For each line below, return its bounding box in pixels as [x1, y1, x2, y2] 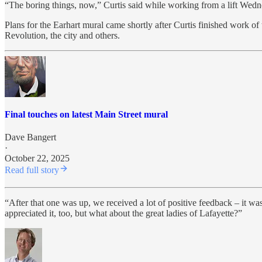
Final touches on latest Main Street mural [5, 109, 168, 119]
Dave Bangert [5, 132, 56, 143]
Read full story [5, 165, 59, 175]
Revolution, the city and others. [5, 30, 120, 40]
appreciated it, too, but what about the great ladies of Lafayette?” [5, 208, 242, 219]
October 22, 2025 [5, 153, 70, 164]
